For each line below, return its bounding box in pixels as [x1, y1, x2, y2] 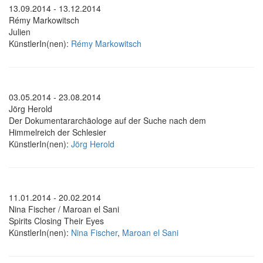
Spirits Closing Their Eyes [9, 215, 104, 227]
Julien [9, 26, 31, 38]
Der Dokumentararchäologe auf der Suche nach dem [9, 114, 206, 127]
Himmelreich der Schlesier [9, 126, 106, 139]
